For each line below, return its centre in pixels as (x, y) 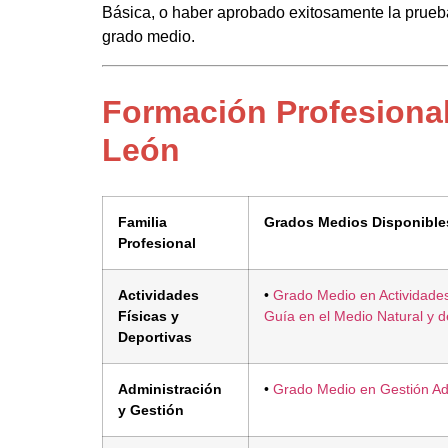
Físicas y (148, 315)
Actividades (158, 294)
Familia (142, 221)
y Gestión (151, 409)
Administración (170, 388)
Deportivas (155, 336)
